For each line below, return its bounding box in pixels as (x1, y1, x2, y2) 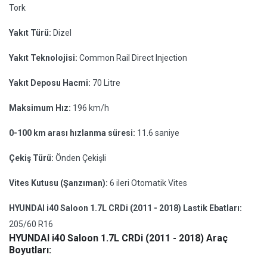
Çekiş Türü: (9, 153, 55, 163)
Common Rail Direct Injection (79, 53, 187, 63)
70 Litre (92, 78, 120, 88)
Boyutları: (9, 244, 51, 256)
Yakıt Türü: (9, 28, 53, 38)
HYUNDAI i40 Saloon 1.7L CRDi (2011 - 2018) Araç (9, 232, 228, 244)
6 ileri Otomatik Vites (110, 178, 187, 188)
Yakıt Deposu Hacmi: (9, 78, 92, 88)
